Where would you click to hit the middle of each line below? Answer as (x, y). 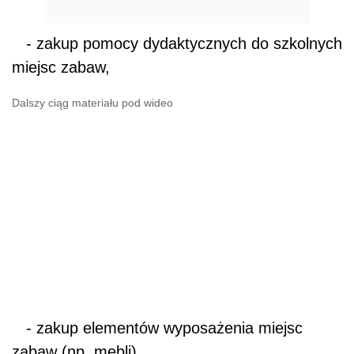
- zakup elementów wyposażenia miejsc (157, 328)
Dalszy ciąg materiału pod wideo (92, 103)
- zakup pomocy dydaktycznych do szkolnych (177, 44)
